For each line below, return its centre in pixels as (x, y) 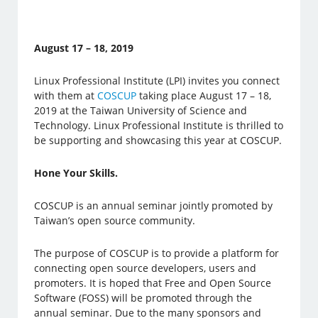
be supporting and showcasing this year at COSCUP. (158, 141)
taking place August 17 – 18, (204, 96)
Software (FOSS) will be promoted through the (143, 298)
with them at (66, 96)
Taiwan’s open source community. (115, 221)
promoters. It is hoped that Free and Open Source (153, 283)
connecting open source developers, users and (146, 268)
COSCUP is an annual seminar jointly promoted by (154, 206)
